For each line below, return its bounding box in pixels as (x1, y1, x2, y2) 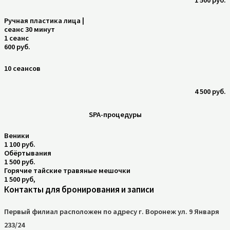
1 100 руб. (4, 139, 35, 149)
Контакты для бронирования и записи (4, 183, 154, 195)
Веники (4, 130, 29, 140)
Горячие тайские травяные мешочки (4, 165, 130, 175)
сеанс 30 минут (4, 25, 55, 34)
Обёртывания (4, 148, 51, 158)
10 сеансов (4, 63, 41, 73)
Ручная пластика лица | (4, 16, 84, 26)
